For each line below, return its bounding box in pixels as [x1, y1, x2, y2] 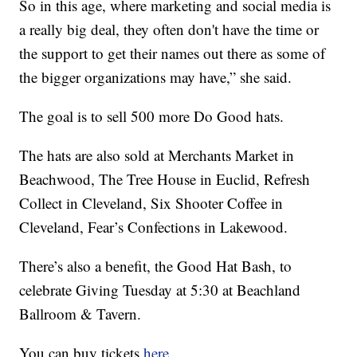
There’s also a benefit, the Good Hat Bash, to [19, 256, 292, 277]
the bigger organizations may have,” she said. [19, 67, 292, 88]
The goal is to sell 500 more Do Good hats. [19, 106, 284, 127]
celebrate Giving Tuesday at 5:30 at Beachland [19, 280, 301, 300]
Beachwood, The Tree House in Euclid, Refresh [19, 169, 311, 190]
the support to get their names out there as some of [19, 43, 326, 64]
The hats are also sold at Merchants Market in [19, 145, 295, 166]
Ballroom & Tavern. [19, 304, 142, 324]
